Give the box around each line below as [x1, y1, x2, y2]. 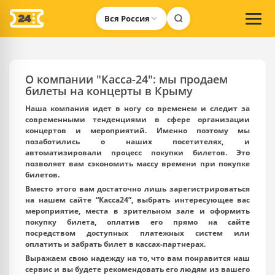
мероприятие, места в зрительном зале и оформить [25, 206, 250, 216]
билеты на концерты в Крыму [25, 83, 193, 98]
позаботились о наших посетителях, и [25, 136, 250, 147]
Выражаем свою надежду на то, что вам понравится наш [25, 253, 250, 263]
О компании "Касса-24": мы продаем [25, 72, 228, 87]
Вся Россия [104, 13, 150, 24]
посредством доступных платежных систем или [25, 228, 250, 238]
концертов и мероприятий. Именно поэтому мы [25, 125, 250, 136]
